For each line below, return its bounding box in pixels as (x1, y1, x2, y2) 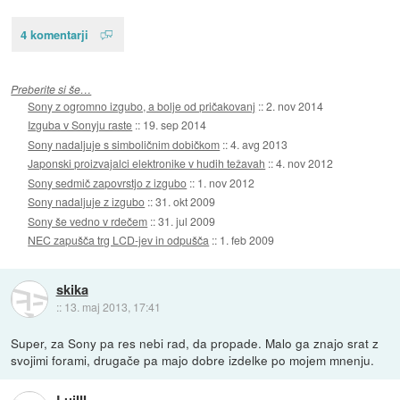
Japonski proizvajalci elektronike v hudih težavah (28, 155, 266, 171)
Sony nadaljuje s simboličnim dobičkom (28, 136, 221, 152)
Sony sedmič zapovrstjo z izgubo (28, 174, 187, 190)
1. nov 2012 (197, 174, 255, 190)
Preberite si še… (11, 81, 92, 97)
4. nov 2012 (276, 155, 334, 171)
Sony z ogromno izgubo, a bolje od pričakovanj (28, 98, 256, 114)
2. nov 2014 (266, 98, 324, 114)
